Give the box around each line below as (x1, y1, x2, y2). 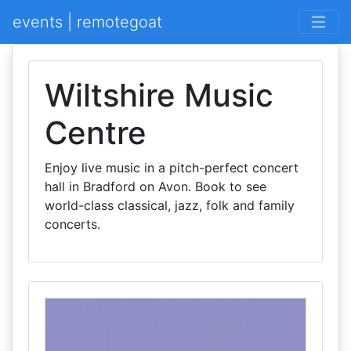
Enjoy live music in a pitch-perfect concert (45, 160, 299, 175)
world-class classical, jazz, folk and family (45, 197, 295, 213)
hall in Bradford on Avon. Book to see (45, 179, 266, 194)
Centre (45, 114, 147, 152)
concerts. (45, 216, 100, 232)
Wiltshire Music (45, 76, 273, 114)
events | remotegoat (13, 13, 162, 31)
